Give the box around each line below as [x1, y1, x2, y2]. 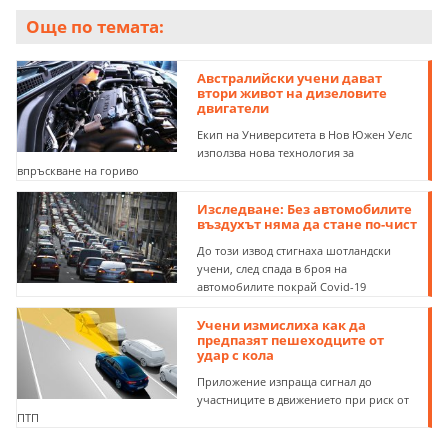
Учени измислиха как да [197, 316, 367, 335]
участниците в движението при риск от [197, 392, 410, 408]
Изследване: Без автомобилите [197, 200, 413, 219]
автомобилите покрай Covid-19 [197, 279, 367, 295]
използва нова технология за [197, 145, 355, 161]
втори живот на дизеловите [197, 84, 388, 103]
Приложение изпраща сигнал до [197, 374, 373, 390]
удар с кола [197, 346, 275, 365]
